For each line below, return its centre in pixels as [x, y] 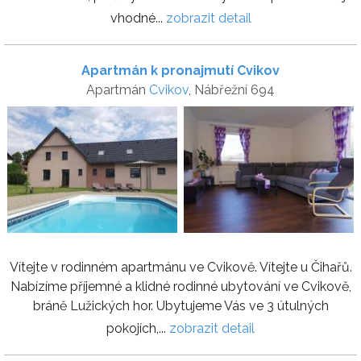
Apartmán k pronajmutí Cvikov [180, 71]
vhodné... [138, 19]
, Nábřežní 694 [232, 90]
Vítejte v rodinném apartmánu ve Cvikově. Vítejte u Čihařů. [180, 267]
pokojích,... [138, 328]
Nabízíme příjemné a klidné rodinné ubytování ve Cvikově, [180, 286]
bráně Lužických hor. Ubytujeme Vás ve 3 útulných [180, 305]
